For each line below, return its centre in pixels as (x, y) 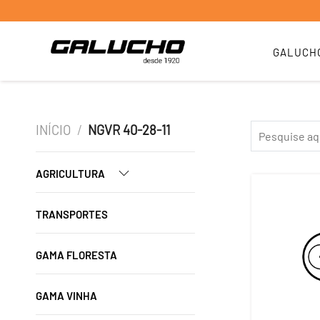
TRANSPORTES (72, 214)
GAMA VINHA (66, 296)
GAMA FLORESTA (76, 255)
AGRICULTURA (71, 174)
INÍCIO (53, 130)
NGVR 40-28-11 (129, 130)
